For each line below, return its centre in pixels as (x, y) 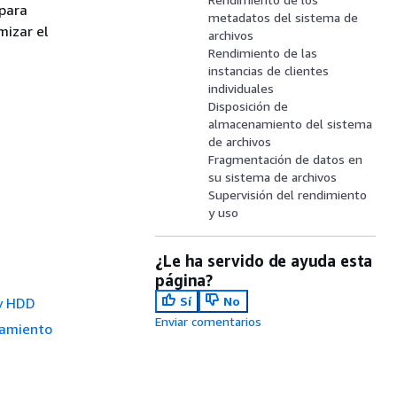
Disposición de (249, 106)
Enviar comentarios (209, 321)
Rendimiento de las (263, 53)
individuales (241, 88)
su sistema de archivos (273, 177)
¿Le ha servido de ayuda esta (264, 261)
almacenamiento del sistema (291, 124)
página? (184, 280)
